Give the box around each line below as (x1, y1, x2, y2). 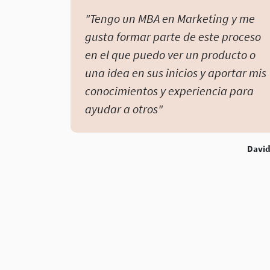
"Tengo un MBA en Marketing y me (85, 11, 255, 27)
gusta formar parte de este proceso (85, 29, 261, 45)
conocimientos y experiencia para (85, 83, 254, 99)
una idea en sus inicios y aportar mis (85, 65, 266, 81)
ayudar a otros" (85, 101, 163, 117)
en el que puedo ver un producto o (85, 47, 256, 63)
